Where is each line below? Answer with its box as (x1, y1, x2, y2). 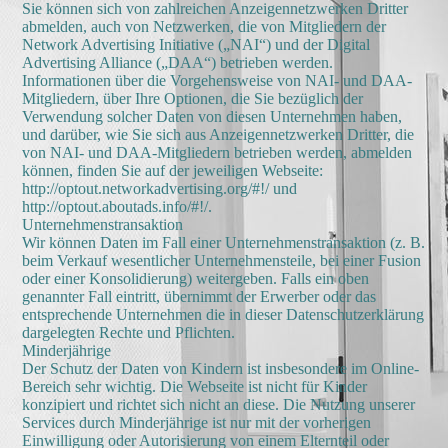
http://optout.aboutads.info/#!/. (22, 198, 213, 215)
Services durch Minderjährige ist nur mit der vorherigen (22, 414, 372, 431)
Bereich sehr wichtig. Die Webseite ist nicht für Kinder (22, 378, 368, 395)
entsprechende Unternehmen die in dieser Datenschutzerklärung (22, 306, 425, 323)
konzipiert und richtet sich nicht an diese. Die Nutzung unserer (22, 396, 416, 413)
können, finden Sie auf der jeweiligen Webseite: (22, 162, 324, 179)
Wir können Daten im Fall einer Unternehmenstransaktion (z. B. (22, 234, 426, 251)
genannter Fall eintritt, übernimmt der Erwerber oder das (22, 288, 377, 305)
